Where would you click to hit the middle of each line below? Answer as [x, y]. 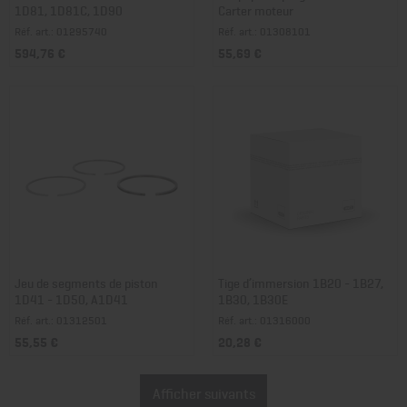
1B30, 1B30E [253, 299]
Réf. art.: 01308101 [264, 31]
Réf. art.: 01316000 [264, 320]
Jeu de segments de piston [86, 283]
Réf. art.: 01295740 [61, 31]
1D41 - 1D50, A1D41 [71, 299]
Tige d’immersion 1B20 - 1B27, [301, 283]
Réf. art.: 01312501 [61, 320]
